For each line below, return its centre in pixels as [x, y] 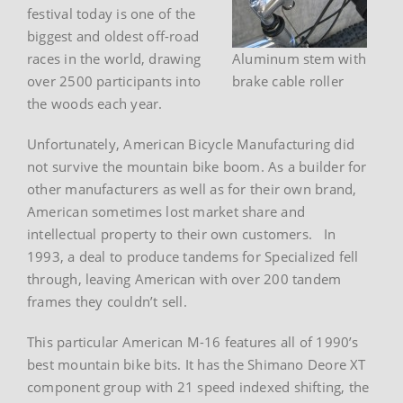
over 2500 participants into [114, 81]
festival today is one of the [112, 13]
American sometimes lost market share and [166, 211]
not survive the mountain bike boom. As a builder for [197, 166]
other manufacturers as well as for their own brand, [192, 188]
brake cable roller [288, 81]
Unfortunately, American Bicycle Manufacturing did [191, 143]
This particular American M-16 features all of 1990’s [193, 341]
